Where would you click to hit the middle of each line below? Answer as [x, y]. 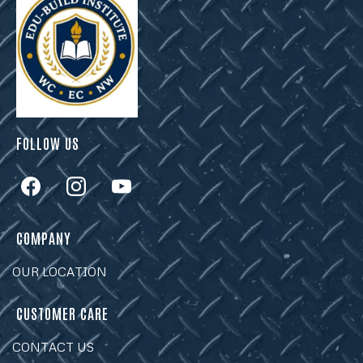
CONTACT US [53, 347]
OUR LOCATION [60, 272]
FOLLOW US [48, 143]
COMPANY [44, 238]
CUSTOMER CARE [62, 313]
